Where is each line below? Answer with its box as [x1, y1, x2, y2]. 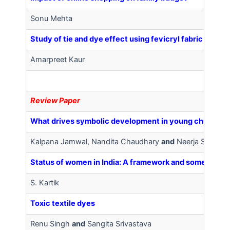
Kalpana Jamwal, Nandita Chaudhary [30, 137, 161, 146]
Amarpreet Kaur [30, 55, 85, 64]
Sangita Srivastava [85, 219, 151, 228]
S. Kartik [30, 178, 59, 187]
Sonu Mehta [30, 14, 72, 23]
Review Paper [30, 96, 80, 105]
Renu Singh [30, 219, 72, 228]
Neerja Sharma [175, 137, 227, 146]
